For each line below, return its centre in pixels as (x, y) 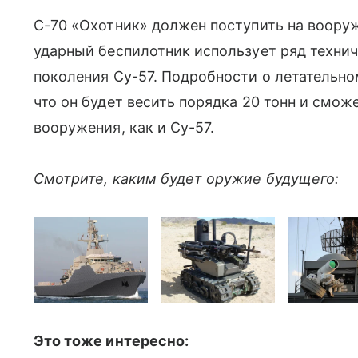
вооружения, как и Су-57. (124, 127)
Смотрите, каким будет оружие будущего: (187, 179)
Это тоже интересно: (111, 341)
